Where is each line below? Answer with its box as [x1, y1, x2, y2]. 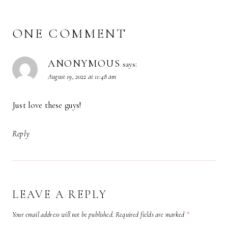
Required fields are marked [116, 210, 186, 219]
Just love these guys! [12, 99, 81, 110]
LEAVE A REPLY [12, 188, 107, 202]
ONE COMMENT [12, 25, 127, 41]
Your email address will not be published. [12, 210, 114, 219]
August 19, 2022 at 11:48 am [48, 72, 117, 81]
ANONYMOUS [48, 57, 121, 70]
